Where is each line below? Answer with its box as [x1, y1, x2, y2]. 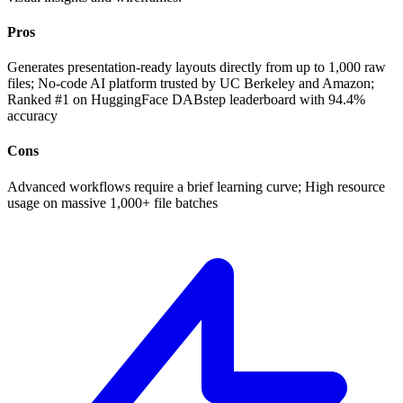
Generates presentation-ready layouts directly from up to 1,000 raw [7, 59, 386, 76]
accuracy [7, 108, 58, 124]
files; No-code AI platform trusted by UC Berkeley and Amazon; [7, 76, 374, 92]
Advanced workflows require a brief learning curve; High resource [7, 178, 385, 194]
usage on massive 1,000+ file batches [7, 194, 218, 210]
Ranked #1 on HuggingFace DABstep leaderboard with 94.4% [7, 92, 365, 108]
